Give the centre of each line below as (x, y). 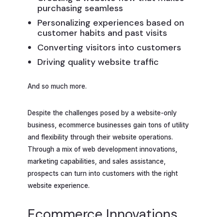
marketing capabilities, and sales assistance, (97, 162)
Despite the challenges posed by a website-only (102, 113)
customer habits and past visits (102, 33)
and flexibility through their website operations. (100, 137)
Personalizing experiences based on (111, 23)
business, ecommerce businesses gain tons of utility (108, 125)
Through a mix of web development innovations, (102, 149)
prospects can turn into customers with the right (103, 174)
